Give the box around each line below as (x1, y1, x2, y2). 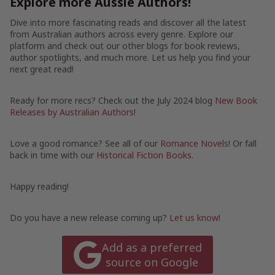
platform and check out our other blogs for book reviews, (10, 40, 240, 52)
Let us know (169, 212, 219, 223)
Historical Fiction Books (96, 149, 192, 161)
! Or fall (228, 137, 257, 149)
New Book (215, 95, 257, 106)
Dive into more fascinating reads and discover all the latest (10, 17, 246, 28)
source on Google (106, 255, 198, 270)
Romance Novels (160, 137, 228, 149)
